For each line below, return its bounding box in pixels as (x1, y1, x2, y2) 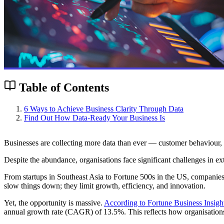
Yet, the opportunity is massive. (4, 198, 104, 207)
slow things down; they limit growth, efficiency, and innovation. (4, 181, 205, 190)
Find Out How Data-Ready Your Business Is (24, 113, 165, 122)
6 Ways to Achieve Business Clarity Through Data (24, 104, 183, 113)
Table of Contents (16, 80, 109, 94)
